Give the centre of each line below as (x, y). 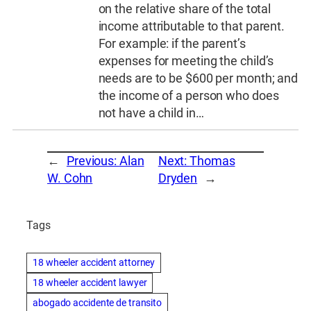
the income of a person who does (188, 95)
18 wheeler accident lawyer (90, 283)
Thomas (212, 161)
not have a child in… (151, 113)
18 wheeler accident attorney (94, 263)
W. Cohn (70, 178)
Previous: (93, 161)
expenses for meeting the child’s (186, 61)
